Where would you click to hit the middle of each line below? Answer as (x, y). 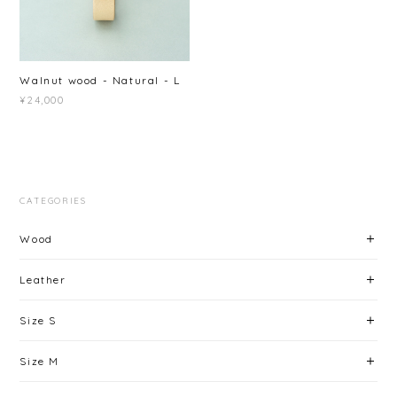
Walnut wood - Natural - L (100, 80)
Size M (39, 361)
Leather (43, 279)
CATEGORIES (53, 200)
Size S (38, 320)
